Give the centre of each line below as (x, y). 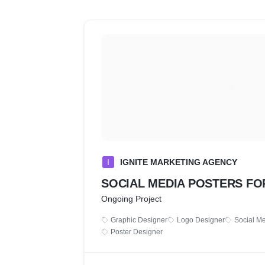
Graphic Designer (139, 220)
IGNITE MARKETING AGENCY (179, 162)
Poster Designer (137, 232)
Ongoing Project (131, 199)
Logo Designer (201, 220)
